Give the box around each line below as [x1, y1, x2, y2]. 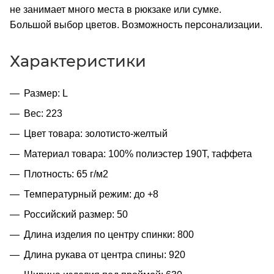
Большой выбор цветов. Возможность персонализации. [10, 19, 262, 30]
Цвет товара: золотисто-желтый [24, 128, 168, 139]
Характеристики [10, 51, 146, 70]
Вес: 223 [24, 108, 62, 119]
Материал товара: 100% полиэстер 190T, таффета [24, 148, 252, 159]
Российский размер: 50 [24, 209, 128, 220]
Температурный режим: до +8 [24, 188, 158, 199]
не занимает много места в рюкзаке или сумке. [10, 4, 221, 15]
